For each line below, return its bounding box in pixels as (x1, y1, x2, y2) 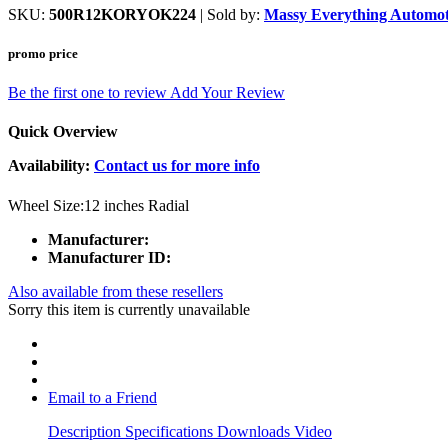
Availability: (8, 157, 94, 175)
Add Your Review (170, 84, 285, 102)
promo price (8, 45, 78, 61)
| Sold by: (196, 5, 264, 23)
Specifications (125, 422, 217, 440)
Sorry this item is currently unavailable (8, 300, 250, 318)
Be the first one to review (8, 84, 170, 102)
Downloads (217, 422, 294, 440)
